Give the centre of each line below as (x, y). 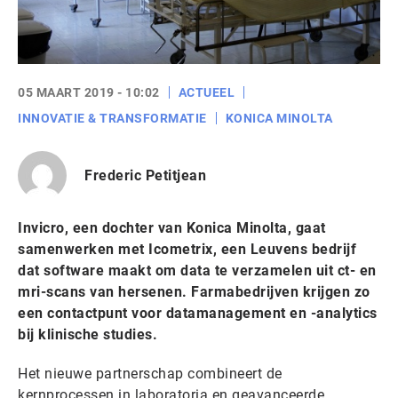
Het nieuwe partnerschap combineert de (150, 374)
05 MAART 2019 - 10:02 (89, 92)
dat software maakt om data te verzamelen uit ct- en (197, 271)
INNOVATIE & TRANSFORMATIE (112, 118)
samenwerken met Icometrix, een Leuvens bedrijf (187, 249)
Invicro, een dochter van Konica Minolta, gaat (172, 228)
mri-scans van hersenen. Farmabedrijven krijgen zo (194, 292)
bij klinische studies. (88, 334)
